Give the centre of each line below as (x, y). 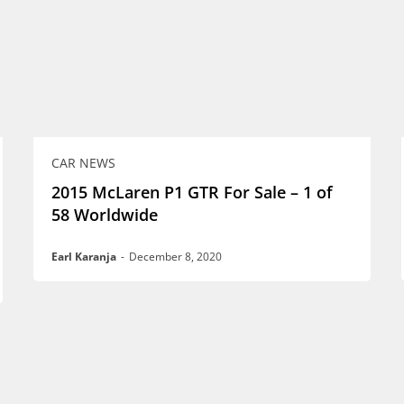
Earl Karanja (83, 257)
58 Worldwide (104, 215)
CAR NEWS (83, 163)
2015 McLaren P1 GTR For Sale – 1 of (192, 193)
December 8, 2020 (175, 257)
